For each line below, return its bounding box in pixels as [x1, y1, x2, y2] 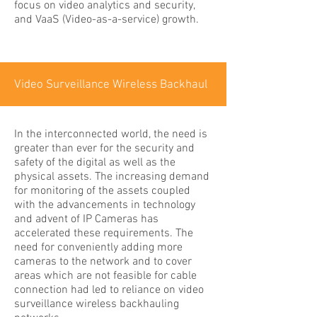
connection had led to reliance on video [14, 283, 204, 297]
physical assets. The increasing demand [14, 170, 209, 184]
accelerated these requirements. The [14, 226, 193, 241]
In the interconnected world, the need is [14, 127, 207, 142]
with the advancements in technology [14, 198, 195, 212]
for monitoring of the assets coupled [14, 184, 190, 198]
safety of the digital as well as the [14, 156, 175, 170]
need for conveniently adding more [14, 241, 183, 255]
